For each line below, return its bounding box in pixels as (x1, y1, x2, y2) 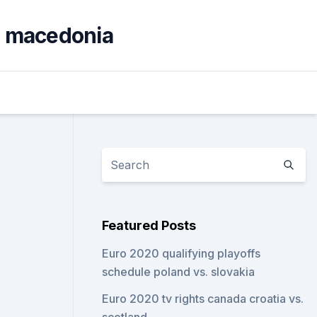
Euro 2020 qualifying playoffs (102, 246, 261, 260)
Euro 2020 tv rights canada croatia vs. (102, 292, 304, 306)
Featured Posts (102, 218, 197, 233)
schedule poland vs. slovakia (102, 265, 255, 279)
